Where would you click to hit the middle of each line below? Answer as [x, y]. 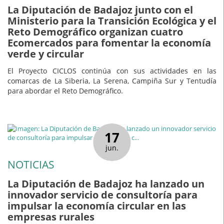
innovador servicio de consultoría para [102, 195]
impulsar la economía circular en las [97, 206]
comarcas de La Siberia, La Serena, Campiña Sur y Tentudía [112, 81]
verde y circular [46, 53]
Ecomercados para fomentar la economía [109, 42]
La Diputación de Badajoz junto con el [100, 9]
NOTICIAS [31, 165]
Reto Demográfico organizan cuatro [95, 31]
